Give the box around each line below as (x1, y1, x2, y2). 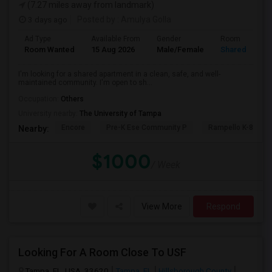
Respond (206, 202, 240, 211)
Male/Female (157, 45, 204, 54)
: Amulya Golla (115, 15, 171, 24)
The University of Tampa (80, 109, 161, 118)
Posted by (77, 15, 115, 24)
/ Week (151, 159, 180, 171)
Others (61, 95, 84, 103)
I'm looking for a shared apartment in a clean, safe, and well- (18, 70, 220, 78)
